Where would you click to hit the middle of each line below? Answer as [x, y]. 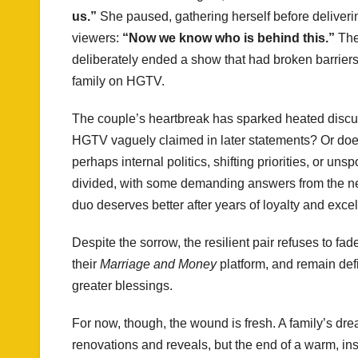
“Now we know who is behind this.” [229, 38]
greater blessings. [122, 285]
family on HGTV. [118, 81]
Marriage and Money [158, 264]
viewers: [97, 38]
